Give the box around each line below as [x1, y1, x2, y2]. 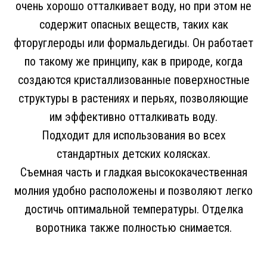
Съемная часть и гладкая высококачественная [20, 165, 247, 180]
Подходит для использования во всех [41, 128, 226, 143]
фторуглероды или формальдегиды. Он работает [14, 36, 253, 51]
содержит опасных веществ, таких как [39, 17, 228, 32]
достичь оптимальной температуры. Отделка [24, 202, 243, 217]
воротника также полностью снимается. [35, 221, 232, 235]
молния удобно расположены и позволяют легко [14, 184, 253, 198]
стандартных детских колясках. [57, 147, 210, 162]
